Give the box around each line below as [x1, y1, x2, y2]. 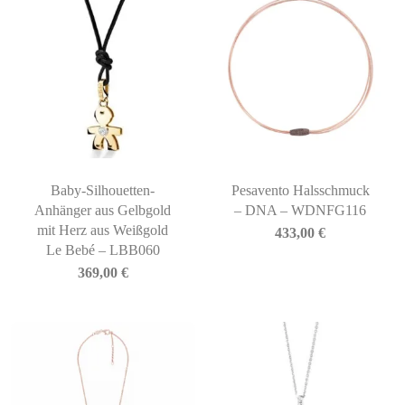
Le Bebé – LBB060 [45, 242, 160, 258]
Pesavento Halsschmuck [231, 183, 370, 198]
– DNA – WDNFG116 [234, 202, 367, 218]
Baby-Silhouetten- [51, 183, 155, 198]
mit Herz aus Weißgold [37, 222, 169, 238]
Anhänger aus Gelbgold [34, 202, 172, 218]
